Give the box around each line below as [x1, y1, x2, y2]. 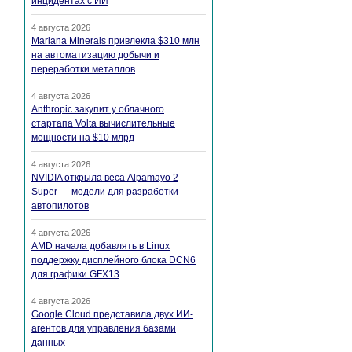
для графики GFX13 [31, 269, 119, 280]
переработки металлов [31, 64, 135, 75]
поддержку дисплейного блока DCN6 [31, 255, 196, 266]
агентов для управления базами [31, 323, 176, 335]
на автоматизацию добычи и [31, 49, 159, 61]
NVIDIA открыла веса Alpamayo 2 [31, 172, 178, 184]
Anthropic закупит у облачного [31, 104, 164, 115]
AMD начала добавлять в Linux [31, 240, 170, 252]
